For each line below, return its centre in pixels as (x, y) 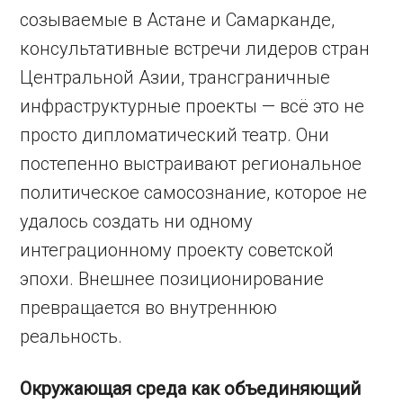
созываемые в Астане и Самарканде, (178, 20)
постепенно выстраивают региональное (191, 164)
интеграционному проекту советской (177, 250)
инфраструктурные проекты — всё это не (193, 106)
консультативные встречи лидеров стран (195, 49)
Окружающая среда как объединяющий (191, 389)
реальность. (72, 336)
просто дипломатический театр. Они (175, 135)
